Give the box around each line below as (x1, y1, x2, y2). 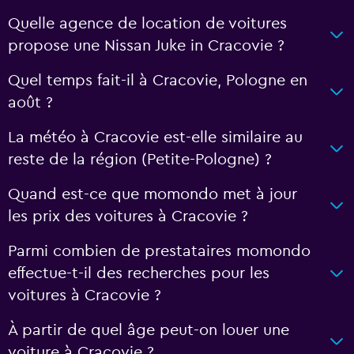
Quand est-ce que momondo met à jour (8, 186, 297, 202)
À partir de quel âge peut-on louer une (8, 322, 289, 338)
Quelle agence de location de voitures (8, 15, 287, 32)
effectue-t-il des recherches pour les (8, 265, 269, 281)
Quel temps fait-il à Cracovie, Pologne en (8, 72, 307, 88)
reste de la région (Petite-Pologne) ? (8, 151, 272, 168)
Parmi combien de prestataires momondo (8, 243, 311, 259)
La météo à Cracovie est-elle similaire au (8, 129, 303, 145)
